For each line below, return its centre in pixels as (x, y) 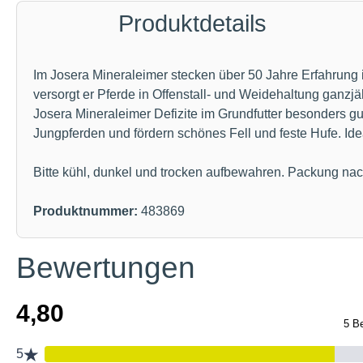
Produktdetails (192, 23)
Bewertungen (106, 268)
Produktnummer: (87, 211)
